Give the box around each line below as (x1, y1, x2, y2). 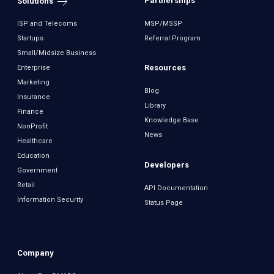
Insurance (17, 92, 50, 101)
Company (17, 248, 54, 258)
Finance (17, 107, 43, 116)
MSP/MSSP (144, 19, 182, 28)
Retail (17, 180, 35, 189)
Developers (144, 160, 189, 169)
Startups (17, 34, 43, 42)
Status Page (144, 198, 183, 207)
